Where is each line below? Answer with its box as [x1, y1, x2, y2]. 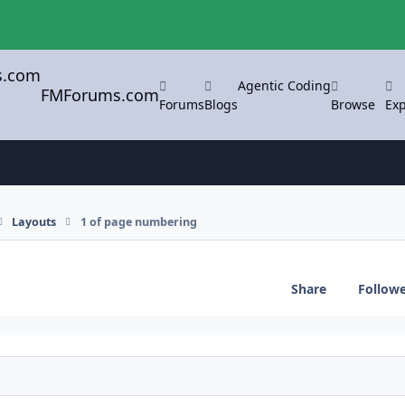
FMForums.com [41, 83, 160, 106]
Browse [331, 95, 376, 113]
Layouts [12, 213, 57, 230]
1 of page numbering [80, 213, 197, 230]
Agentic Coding [238, 76, 332, 94]
